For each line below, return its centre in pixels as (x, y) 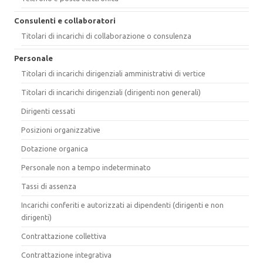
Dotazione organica (55, 149)
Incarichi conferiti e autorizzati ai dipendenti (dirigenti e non (122, 205)
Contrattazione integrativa (66, 255)
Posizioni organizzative (61, 130)
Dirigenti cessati (48, 111)
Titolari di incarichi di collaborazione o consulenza (106, 36)
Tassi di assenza (49, 186)
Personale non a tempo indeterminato (86, 168)
